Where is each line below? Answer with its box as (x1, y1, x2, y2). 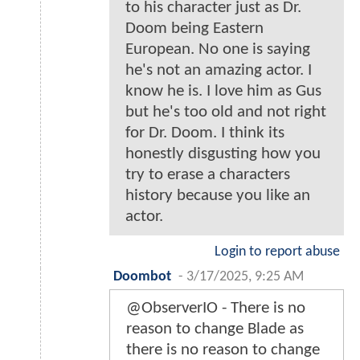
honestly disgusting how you (125, 145, 321, 163)
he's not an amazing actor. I (125, 62, 312, 80)
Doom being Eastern (125, 20, 264, 38)
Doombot (113, 270, 171, 284)
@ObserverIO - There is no (126, 300, 305, 317)
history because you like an (125, 187, 310, 205)
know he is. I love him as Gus (125, 83, 321, 100)
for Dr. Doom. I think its (125, 125, 284, 142)
